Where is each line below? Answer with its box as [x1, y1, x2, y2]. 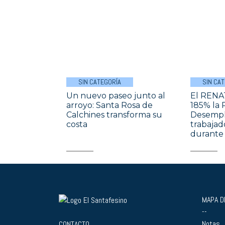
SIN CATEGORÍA [78, 77, 121, 86]
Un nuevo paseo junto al [66, 90, 165, 100]
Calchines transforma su [66, 109, 162, 120]
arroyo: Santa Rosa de [66, 100, 153, 110]
